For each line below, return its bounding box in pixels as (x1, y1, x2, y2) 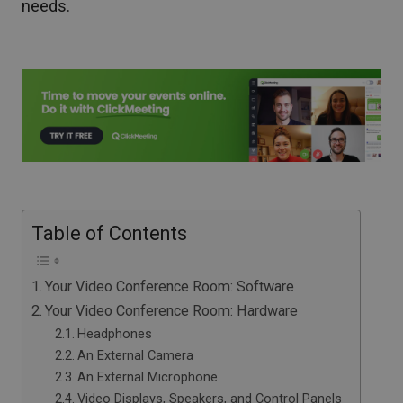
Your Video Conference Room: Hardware (45, 301, 299, 319)
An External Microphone (76, 368, 218, 385)
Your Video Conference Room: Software (45, 277, 295, 295)
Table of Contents (31, 221, 187, 245)
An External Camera (76, 346, 193, 363)
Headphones (76, 325, 152, 342)
